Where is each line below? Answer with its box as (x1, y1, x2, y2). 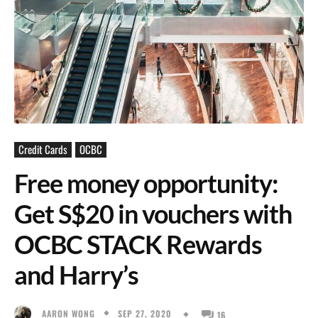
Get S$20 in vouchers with (14, 198, 292, 229)
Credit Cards (18, 141, 67, 157)
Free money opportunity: (14, 168, 278, 199)
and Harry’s (14, 259, 138, 290)
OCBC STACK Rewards (14, 229, 262, 260)
